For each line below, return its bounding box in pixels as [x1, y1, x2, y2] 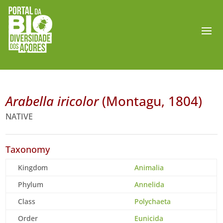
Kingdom [18, 163, 48, 172]
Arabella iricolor [5, 92, 99, 110]
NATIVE [5, 111, 33, 122]
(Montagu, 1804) [99, 92, 203, 110]
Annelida [134, 180, 165, 189]
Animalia [134, 163, 164, 172]
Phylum [18, 180, 44, 189]
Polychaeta [134, 197, 171, 206]
